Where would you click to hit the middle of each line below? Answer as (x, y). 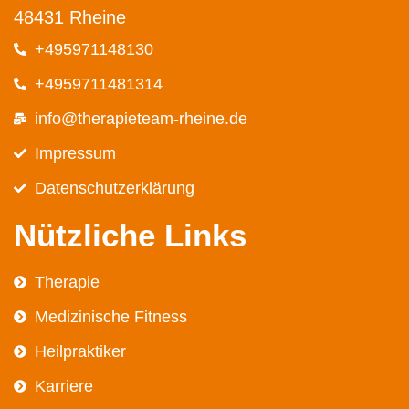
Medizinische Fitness (110, 316)
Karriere (63, 386)
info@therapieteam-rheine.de (141, 118)
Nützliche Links (130, 235)
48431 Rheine (70, 17)
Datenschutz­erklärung (114, 188)
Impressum (75, 153)
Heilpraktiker (80, 351)
